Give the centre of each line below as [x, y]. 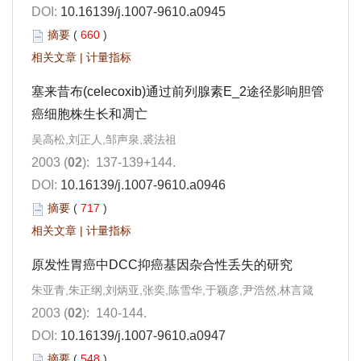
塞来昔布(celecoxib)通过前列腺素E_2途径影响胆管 [178, 92]
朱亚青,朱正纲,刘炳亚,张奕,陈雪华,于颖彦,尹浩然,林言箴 [172, 290]
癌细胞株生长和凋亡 [89, 114]
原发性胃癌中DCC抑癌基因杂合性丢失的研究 [162, 265]
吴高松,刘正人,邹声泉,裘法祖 [104, 140]
